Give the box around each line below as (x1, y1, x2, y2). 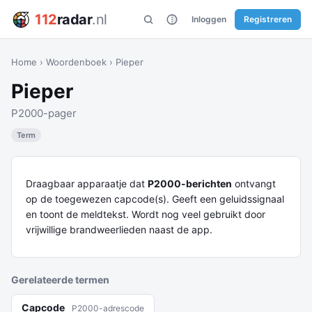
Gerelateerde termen (11, 274, 109, 286)
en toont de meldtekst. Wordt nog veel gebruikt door (26, 208, 265, 220)
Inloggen (192, 13, 226, 24)
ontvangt (232, 178, 276, 189)
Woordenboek (46, 56, 107, 68)
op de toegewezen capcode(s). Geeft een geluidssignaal (26, 193, 284, 205)
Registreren (244, 13, 292, 24)
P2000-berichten (148, 178, 232, 189)
